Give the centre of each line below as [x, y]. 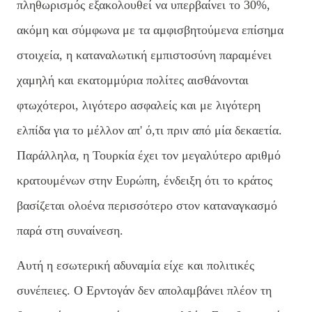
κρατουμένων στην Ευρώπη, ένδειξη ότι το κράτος [145, 180]
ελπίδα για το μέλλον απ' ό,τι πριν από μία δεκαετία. [149, 130]
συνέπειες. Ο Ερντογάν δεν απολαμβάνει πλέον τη [144, 290]
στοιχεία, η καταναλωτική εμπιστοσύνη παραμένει [144, 55]
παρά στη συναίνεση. [70, 230]
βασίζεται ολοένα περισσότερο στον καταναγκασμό [147, 205]
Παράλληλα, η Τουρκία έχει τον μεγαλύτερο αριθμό [149, 155]
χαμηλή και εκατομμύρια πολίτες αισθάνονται [133, 80]
